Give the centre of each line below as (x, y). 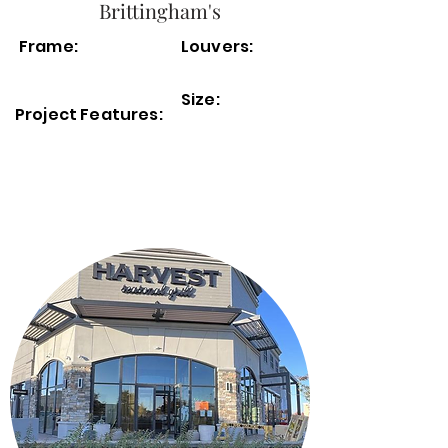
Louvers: (217, 46)
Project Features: (90, 114)
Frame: (48, 46)
